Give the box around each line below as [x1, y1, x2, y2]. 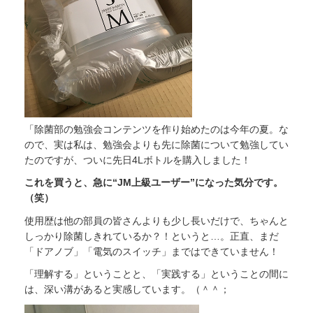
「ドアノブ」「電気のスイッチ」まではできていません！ [24, 245, 279, 257]
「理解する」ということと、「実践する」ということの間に [24, 268, 289, 280]
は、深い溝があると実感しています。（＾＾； [24, 284, 230, 296]
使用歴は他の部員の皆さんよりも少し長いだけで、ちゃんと [24, 214, 289, 226]
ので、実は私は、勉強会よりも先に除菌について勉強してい [24, 138, 289, 150]
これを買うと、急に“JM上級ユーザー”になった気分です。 [24, 177, 283, 189]
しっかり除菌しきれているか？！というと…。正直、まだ [24, 230, 279, 242]
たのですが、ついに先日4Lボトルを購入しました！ [24, 154, 251, 166]
